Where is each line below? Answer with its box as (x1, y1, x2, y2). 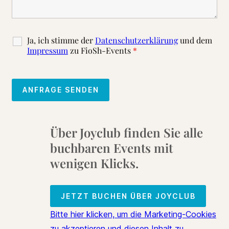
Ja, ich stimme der (27, 34, 95, 45)
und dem (177, 34, 212, 45)
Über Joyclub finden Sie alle (50, 124, 203, 141)
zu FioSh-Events (67, 44, 133, 56)
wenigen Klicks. (50, 154, 139, 171)
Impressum (27, 44, 68, 56)
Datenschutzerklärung (95, 34, 178, 45)
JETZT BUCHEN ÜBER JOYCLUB (60, 191, 196, 200)
